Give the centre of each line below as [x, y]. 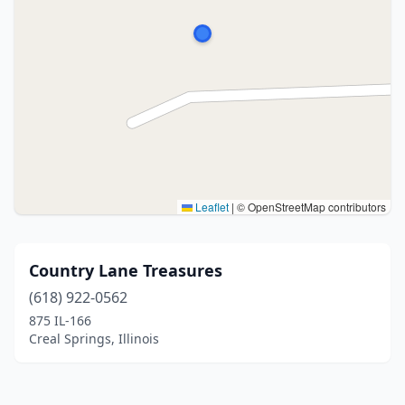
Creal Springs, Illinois [94, 339]
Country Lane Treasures [126, 270]
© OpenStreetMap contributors [310, 207]
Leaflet [211, 207]
